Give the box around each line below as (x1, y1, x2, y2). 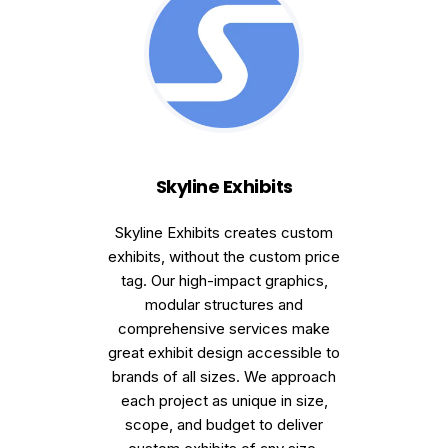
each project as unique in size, (120, 391, 328, 410)
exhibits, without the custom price (108, 247, 340, 266)
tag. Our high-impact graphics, (120, 271, 328, 290)
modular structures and (145, 295, 303, 314)
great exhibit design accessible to (108, 343, 340, 362)
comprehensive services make (118, 319, 330, 338)
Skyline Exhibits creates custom (115, 223, 333, 242)
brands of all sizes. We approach (112, 367, 336, 386)
